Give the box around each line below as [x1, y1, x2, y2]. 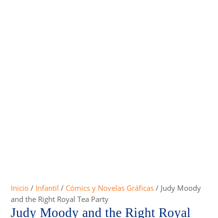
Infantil [36, 182, 59, 193]
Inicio [11, 182, 29, 193]
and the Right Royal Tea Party [11, 194, 109, 204]
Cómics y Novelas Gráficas [66, 182, 154, 193]
